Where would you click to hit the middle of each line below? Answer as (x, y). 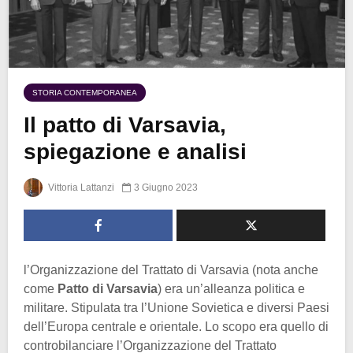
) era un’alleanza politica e (231, 289)
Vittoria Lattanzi (80, 188)
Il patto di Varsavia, (125, 125)
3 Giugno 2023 (166, 188)
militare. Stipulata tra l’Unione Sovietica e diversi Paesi (176, 308)
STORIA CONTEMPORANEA (85, 93)
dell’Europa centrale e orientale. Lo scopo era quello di (176, 327)
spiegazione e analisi (135, 152)
